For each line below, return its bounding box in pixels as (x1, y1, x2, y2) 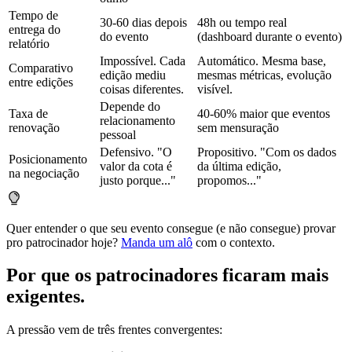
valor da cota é (100, 159, 172, 173)
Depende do (100, 99, 160, 113)
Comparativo (9, 60, 73, 75)
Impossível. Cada (100, 53, 185, 68)
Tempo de (9, 8, 58, 22)
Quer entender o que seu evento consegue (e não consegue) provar (6, 221, 335, 235)
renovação (9, 120, 60, 134)
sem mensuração (197, 120, 279, 134)
